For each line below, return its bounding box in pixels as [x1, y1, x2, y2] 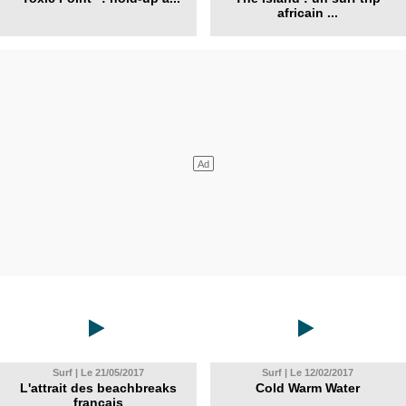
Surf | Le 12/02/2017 [262, 367, 354, 378]
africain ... [277, 5, 339, 20]
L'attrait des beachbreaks [19, 381, 177, 395]
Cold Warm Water [256, 381, 361, 395]
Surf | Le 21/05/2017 [52, 367, 144, 378]
